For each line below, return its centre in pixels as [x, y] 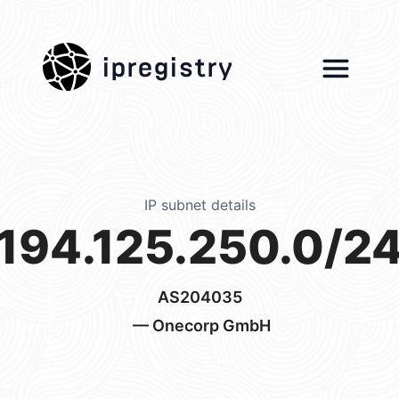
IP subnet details [199, 205]
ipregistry [167, 62]
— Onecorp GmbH [199, 326]
